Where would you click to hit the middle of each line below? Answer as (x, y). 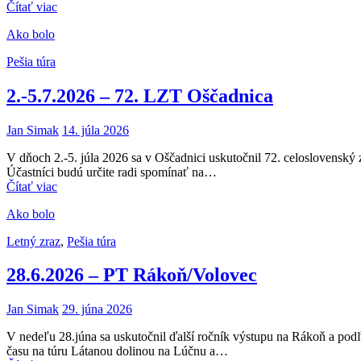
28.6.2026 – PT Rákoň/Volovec (132, 275)
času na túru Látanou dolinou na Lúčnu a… (117, 351)
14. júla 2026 (95, 130)
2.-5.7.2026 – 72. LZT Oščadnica (140, 95)
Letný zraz (33, 241)
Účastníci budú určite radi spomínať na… (112, 172)
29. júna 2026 (97, 309)
